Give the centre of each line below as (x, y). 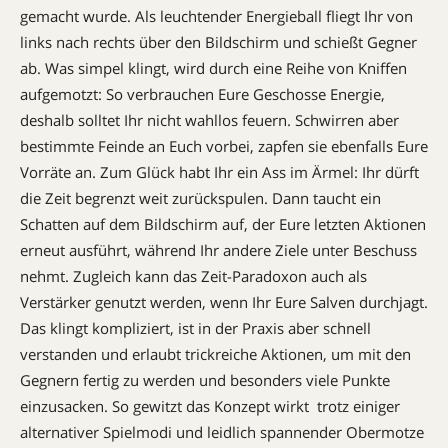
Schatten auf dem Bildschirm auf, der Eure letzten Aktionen (223, 223)
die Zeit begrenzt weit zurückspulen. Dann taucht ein (200, 197)
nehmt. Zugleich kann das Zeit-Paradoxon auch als (193, 275)
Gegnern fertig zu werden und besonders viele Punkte (205, 379)
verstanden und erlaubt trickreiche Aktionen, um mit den (215, 353)
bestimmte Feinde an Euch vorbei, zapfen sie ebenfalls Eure (224, 145)
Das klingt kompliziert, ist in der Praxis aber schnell (195, 327)
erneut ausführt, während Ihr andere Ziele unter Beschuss (218, 249)
